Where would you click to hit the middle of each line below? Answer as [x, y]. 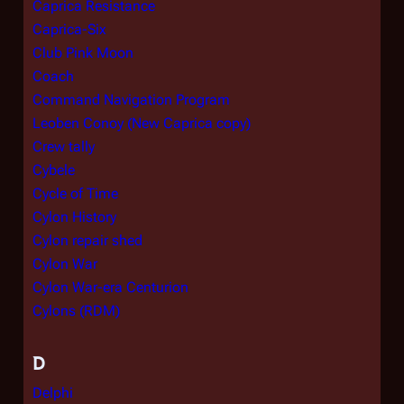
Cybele [54, 170]
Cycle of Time [75, 193]
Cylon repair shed [87, 240]
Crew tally [64, 147]
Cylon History [74, 217]
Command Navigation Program [131, 100]
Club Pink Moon [83, 53]
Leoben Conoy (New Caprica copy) [142, 123]
